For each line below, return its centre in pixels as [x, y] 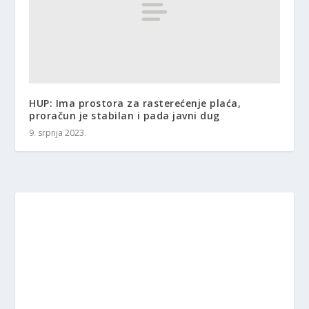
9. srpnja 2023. [58, 132]
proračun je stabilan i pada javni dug [124, 115]
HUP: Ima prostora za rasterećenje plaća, [135, 103]
